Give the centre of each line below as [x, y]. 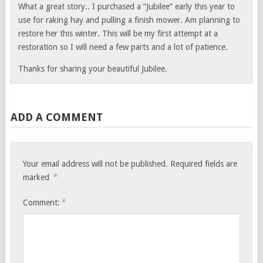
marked [38, 177]
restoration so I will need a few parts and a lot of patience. [123, 47]
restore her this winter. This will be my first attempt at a [118, 33]
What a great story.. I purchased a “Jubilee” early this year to [126, 6]
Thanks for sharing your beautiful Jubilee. [92, 68]
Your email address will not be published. [96, 163]
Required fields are [204, 163]
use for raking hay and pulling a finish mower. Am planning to [129, 20]
